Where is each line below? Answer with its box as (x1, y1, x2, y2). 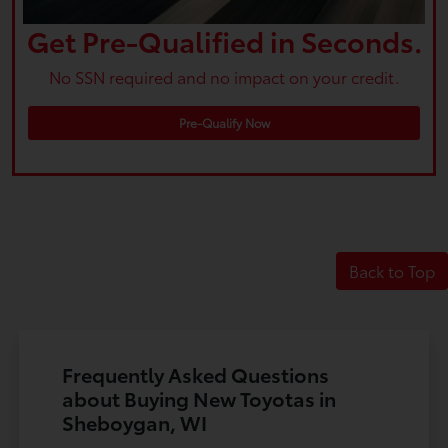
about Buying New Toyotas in (62, 383, 337, 412)
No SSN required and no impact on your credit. (48, 64, 400, 88)
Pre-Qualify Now (178, 113, 270, 131)
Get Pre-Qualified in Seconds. (26, 19, 422, 60)
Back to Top (349, 258, 435, 282)
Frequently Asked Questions (62, 359, 330, 388)
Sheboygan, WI (62, 407, 208, 436)
